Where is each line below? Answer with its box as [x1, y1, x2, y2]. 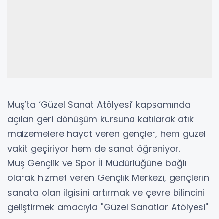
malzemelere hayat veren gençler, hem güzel [7, 128, 206, 140]
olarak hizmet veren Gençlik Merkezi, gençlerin [7, 172, 209, 184]
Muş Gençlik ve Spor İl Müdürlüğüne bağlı [7, 157, 187, 170]
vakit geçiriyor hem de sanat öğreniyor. [7, 142, 180, 155]
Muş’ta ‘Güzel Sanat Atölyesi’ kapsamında [7, 98, 191, 111]
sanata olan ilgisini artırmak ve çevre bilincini [7, 186, 205, 199]
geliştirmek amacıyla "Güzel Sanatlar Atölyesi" [7, 201, 208, 214]
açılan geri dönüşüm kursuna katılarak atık [7, 113, 194, 126]
